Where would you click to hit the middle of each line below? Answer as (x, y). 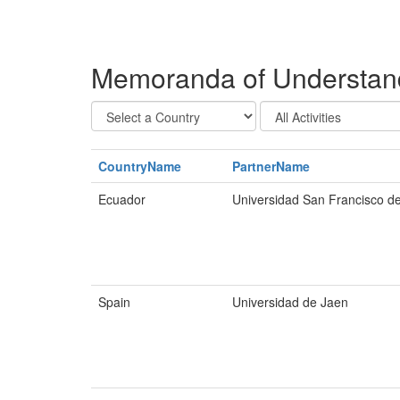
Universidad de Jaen (290, 302)
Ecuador (122, 199)
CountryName (140, 166)
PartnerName (271, 166)
